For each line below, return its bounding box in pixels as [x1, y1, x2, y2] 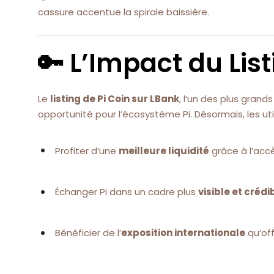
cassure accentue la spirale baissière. [38, 5, 209, 18]
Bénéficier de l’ [55, 226, 121, 240]
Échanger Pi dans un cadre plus [55, 185, 198, 199]
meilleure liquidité [119, 144, 209, 157]
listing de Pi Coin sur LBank [50, 92, 179, 106]
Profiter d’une [55, 144, 119, 157]
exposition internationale [121, 226, 245, 240]
